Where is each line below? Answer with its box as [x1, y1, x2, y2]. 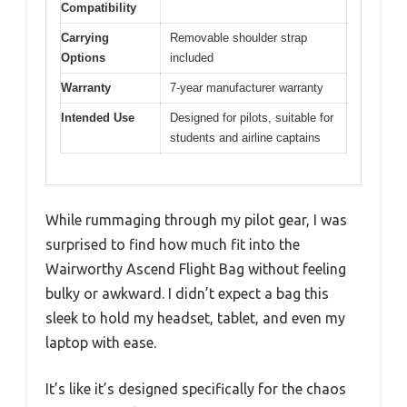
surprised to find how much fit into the [45, 236, 300, 253]
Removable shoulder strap [170, 30, 307, 45]
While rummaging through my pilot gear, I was [45, 212, 347, 229]
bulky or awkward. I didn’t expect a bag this [45, 285, 329, 303]
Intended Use [61, 110, 134, 124]
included [170, 50, 213, 65]
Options [61, 50, 105, 65]
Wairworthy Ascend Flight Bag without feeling [45, 261, 346, 278]
